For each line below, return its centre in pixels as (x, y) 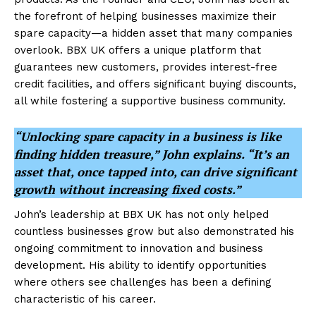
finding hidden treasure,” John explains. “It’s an (152, 154)
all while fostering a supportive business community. (150, 101)
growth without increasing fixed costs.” (128, 189)
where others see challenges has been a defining (143, 282)
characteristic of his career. (85, 299)
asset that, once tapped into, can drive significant (156, 172)
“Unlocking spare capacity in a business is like (148, 136)
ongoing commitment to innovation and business (139, 248)
